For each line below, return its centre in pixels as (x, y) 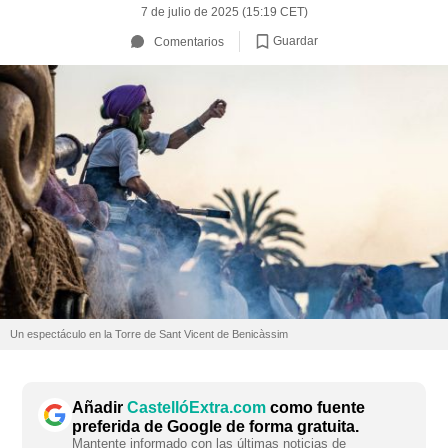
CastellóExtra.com (196, 408)
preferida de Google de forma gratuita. (215, 427)
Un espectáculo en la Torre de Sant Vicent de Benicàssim (149, 334)
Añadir (99, 408)
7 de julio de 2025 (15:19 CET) (224, 12)
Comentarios (188, 41)
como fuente (315, 408)
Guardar (295, 40)
